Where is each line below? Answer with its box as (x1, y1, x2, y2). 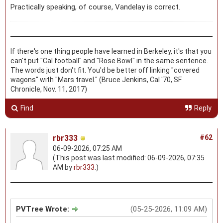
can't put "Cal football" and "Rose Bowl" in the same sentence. (10, 56, 208, 65)
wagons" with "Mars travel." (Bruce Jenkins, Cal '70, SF (10, 75, 182, 84)
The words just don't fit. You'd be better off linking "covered (10, 66, 200, 74)
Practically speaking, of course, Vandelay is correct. (10, 2, 180, 11)
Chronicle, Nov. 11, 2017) (10, 85, 87, 93)
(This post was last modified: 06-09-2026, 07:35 (53, 153, 205, 162)
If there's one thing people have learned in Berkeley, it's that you (10, 47, 212, 55)
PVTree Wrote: (16, 204, 71, 214)
